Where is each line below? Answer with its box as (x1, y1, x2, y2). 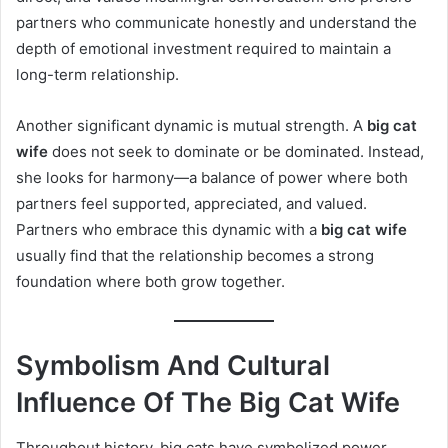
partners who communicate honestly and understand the (16, 13, 417, 33)
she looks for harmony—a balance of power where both (16, 168, 408, 188)
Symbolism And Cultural (16, 349, 330, 383)
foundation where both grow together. (16, 272, 285, 292)
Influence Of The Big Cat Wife (16, 386, 400, 420)
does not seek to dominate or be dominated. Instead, (48, 142, 424, 162)
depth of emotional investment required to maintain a (16, 39, 391, 59)
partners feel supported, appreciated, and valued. (16, 194, 367, 214)
